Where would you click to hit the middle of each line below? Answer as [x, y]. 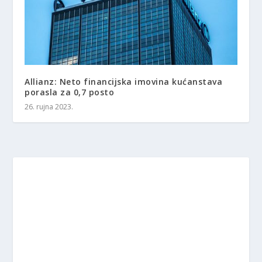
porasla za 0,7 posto [70, 92]
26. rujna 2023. [49, 106]
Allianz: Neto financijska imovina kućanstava [124, 81]
